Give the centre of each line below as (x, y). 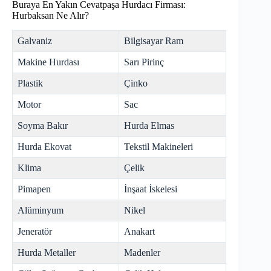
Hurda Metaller (47, 253)
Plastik (30, 83)
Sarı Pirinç (144, 62)
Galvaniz (35, 41)
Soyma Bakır (43, 126)
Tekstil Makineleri (158, 147)
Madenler (142, 253)
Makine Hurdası (48, 62)
